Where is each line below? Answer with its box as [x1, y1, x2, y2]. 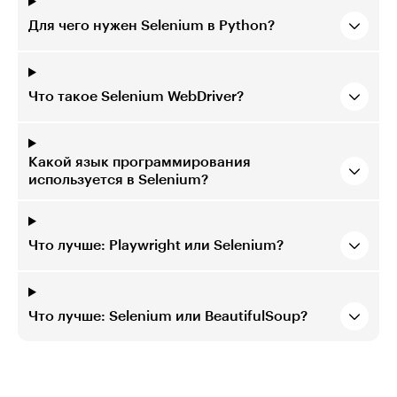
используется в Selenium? [28, 172, 208, 187]
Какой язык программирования [28, 154, 251, 169]
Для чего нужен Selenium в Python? [28, 18, 275, 33]
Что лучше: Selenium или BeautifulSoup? [28, 308, 307, 323]
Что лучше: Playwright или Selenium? [28, 237, 284, 253]
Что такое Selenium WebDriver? [28, 89, 244, 104]
